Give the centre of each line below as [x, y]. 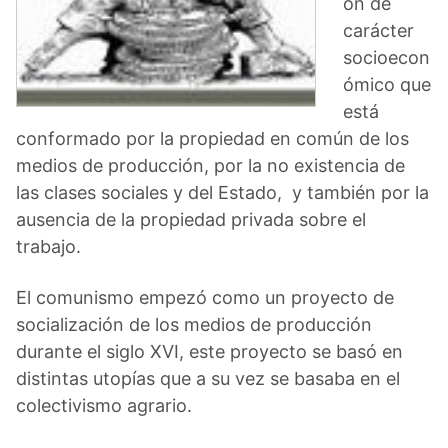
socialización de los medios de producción [194, 324]
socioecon [386, 57]
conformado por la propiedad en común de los [212, 138]
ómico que [387, 84]
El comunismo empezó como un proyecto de [205, 297]
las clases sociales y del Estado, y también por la [222, 192]
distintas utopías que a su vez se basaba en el [208, 378]
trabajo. [48, 246]
